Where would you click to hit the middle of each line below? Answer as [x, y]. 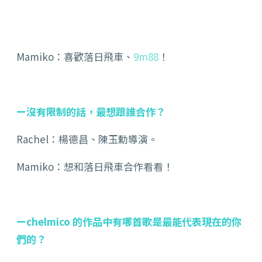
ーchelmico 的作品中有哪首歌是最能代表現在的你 [129, 222]
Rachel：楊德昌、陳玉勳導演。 [87, 139]
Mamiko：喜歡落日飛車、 [75, 57]
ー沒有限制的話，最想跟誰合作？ [91, 112]
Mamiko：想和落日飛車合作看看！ [95, 167]
